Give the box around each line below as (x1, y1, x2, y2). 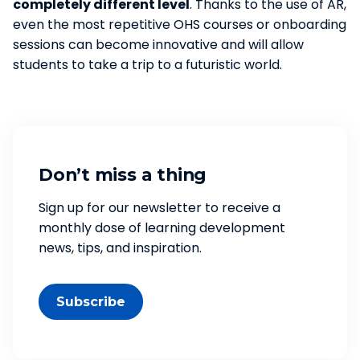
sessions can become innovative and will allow (13, 35, 304, 54)
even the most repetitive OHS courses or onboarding (13, 14, 346, 34)
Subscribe (56, 293, 125, 309)
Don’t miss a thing (39, 163, 207, 185)
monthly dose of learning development (39, 218, 285, 237)
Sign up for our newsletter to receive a (39, 198, 280, 217)
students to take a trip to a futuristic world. (13, 55, 282, 74)
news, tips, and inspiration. (39, 238, 202, 257)
